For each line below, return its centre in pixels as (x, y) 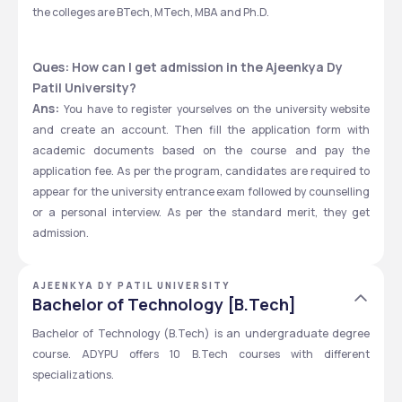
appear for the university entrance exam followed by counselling (201, 192)
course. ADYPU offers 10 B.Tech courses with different (201, 354)
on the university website (303, 109)
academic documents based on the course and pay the (201, 150)
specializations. (73, 375)
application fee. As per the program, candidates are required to (201, 171)
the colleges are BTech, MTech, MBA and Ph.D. (152, 12)
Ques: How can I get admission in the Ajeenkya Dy (188, 67)
